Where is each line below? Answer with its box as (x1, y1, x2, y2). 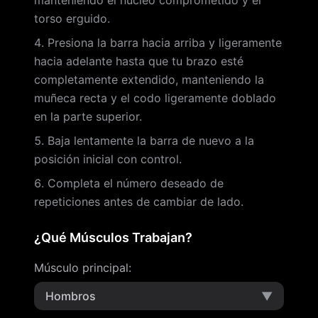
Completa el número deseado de (48, 176, 224, 190)
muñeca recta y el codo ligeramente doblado (34, 91, 276, 105)
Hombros (45, 289, 96, 303)
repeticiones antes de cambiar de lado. (34, 194, 243, 209)
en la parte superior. (34, 109, 142, 124)
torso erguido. (34, 11, 110, 26)
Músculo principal (34, 261, 128, 275)
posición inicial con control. (34, 152, 182, 166)
